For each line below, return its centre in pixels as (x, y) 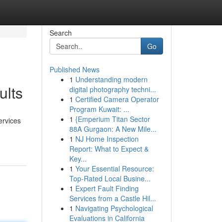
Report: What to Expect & (109, 149)
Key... (78, 159)
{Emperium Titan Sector (112, 119)
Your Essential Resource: (114, 168)
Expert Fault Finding (107, 188)
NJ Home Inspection (107, 139)
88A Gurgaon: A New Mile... (113, 129)
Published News (74, 69)
